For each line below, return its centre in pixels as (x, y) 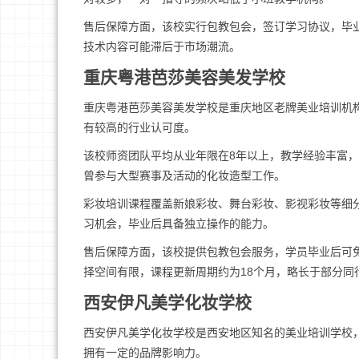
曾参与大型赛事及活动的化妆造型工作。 (184, 175)
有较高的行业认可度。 (139, 127)
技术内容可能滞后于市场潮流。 (162, 46)
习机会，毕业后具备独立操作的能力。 (179, 224)
